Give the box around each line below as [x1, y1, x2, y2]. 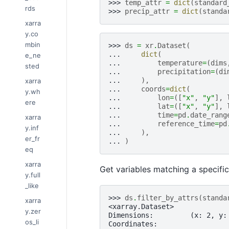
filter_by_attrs [136, 193, 198, 202]
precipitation [157, 67, 211, 76]
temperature [157, 58, 202, 67]
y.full [25, 170, 40, 179]
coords [141, 84, 166, 93]
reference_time [157, 119, 215, 128]
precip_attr [124, 7, 170, 15]
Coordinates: [108, 219, 157, 228]
